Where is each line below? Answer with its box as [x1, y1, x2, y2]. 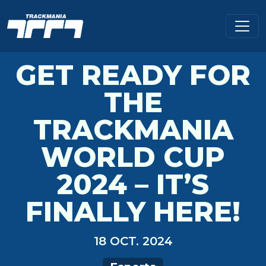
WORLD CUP [41, 140, 225, 174]
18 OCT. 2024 [93, 234, 173, 248]
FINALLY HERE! [26, 195, 240, 229]
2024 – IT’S [57, 167, 209, 201]
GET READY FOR [15, 58, 251, 92]
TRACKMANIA [33, 113, 233, 147]
